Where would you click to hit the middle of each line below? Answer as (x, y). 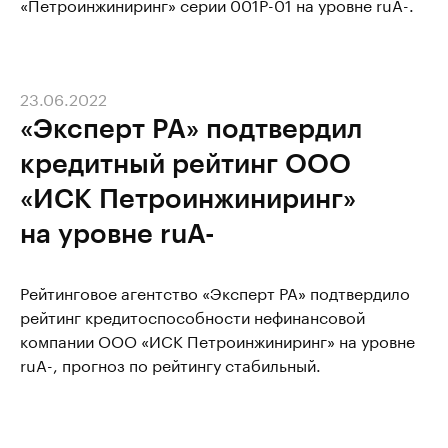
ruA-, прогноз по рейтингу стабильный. (170, 363)
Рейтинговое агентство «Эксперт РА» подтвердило (215, 291)
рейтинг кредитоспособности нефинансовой (192, 315)
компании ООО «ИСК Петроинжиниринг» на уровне (217, 339)
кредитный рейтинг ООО (185, 162)
